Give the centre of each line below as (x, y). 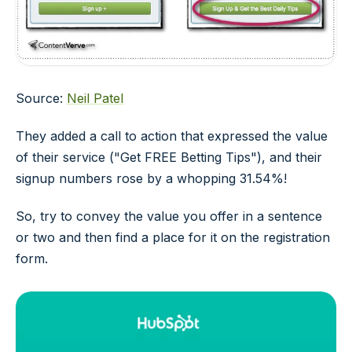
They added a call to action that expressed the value (172, 136)
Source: (41, 99)
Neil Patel (95, 99)
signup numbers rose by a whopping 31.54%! (151, 178)
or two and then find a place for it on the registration (173, 237)
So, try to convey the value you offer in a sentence (169, 216)
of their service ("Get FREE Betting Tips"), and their (169, 157)
